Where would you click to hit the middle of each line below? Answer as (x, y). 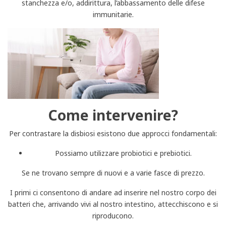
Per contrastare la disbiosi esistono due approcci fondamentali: (113, 133)
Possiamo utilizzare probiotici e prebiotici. (123, 153)
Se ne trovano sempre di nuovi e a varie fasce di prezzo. (113, 173)
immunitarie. (113, 14)
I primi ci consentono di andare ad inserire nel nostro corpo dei (113, 192)
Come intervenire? (113, 115)
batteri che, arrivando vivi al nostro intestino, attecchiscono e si (113, 204)
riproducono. (113, 215)
